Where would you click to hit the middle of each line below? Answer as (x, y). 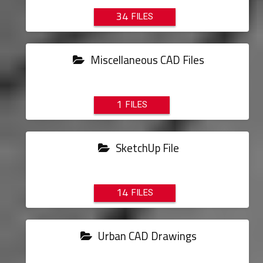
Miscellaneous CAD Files (146, 60)
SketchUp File (146, 148)
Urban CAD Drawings (146, 236)
